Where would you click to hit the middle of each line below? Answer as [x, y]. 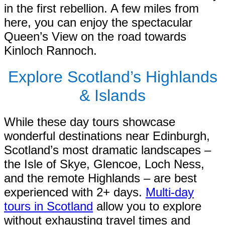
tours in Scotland [48, 206]
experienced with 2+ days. [75, 192]
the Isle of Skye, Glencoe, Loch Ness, [104, 164]
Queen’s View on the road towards [95, 36]
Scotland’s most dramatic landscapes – [107, 150]
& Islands [113, 95]
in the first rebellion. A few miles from [101, 8]
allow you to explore [147, 206]
